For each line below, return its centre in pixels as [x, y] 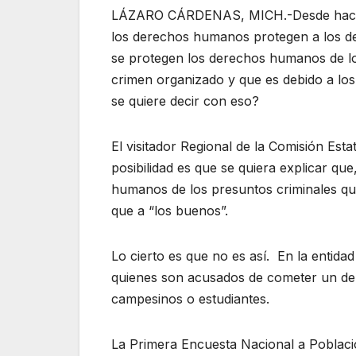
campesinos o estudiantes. [190, 298]
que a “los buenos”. [170, 210]
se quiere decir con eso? [185, 101]
